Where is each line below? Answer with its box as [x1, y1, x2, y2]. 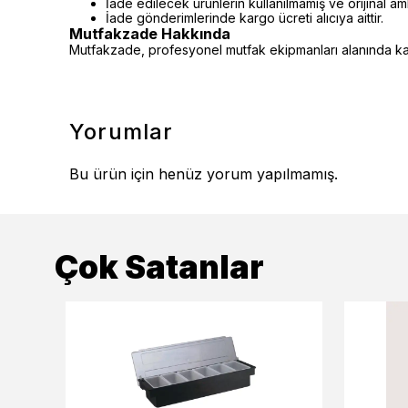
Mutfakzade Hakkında [69, 25, 230, 43]
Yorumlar [69, 118, 174, 145]
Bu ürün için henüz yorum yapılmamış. [69, 165, 338, 183]
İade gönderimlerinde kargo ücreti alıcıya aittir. [106, 10, 383, 25]
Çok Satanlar [55, 248, 264, 286]
